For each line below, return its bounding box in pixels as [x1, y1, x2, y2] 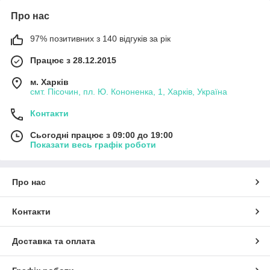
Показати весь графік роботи [30, 139, 156, 149]
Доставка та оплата [12, 236, 95, 246]
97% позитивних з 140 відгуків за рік [30, 33, 171, 43]
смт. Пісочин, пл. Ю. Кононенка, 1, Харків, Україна [30, 86, 227, 96]
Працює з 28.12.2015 [30, 55, 116, 65]
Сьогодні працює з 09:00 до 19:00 [30, 130, 173, 140]
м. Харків [30, 77, 69, 87]
